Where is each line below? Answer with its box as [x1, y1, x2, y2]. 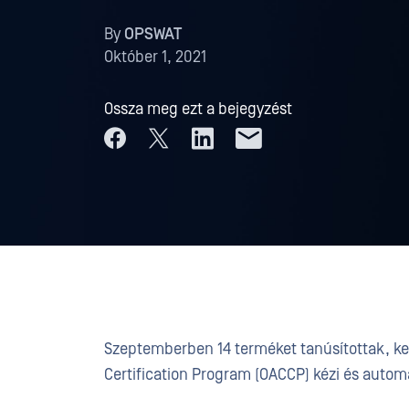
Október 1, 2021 [104, 47, 206, 67]
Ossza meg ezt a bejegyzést [104, 100, 292, 119]
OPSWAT [124, 25, 182, 44]
